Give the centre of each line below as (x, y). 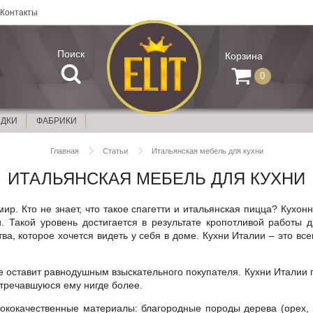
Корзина (244, 56)
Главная (64, 151)
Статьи (115, 151)
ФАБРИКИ (56, 121)
